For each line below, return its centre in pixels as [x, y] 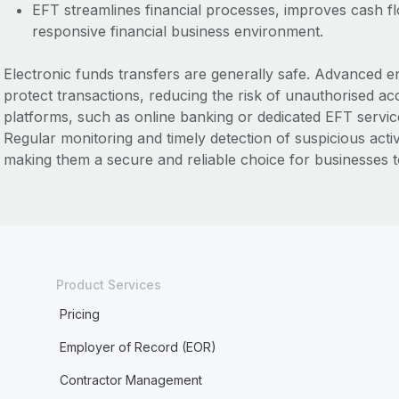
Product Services [108, 285]
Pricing [79, 314]
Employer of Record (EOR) [138, 347]
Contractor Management [130, 380]
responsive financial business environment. [177, 31]
